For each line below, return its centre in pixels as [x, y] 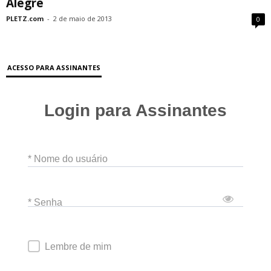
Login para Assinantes [135, 110]
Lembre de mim [78, 246]
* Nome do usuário [68, 158]
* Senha [45, 202]
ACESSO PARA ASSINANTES [54, 67]
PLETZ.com [25, 18]
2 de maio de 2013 [83, 18]
